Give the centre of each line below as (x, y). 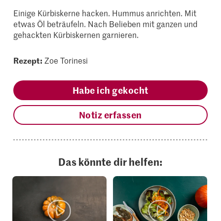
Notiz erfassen (110, 115)
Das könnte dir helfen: (110, 161)
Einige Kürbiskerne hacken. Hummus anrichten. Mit (105, 13)
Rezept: (28, 60)
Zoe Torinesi (66, 60)
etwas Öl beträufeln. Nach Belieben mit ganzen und (106, 24)
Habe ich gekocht (110, 90)
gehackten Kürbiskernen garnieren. (76, 35)
